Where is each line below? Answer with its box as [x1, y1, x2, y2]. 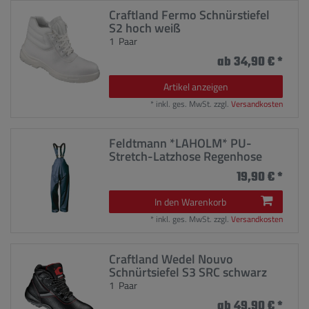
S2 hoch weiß [109, 18, 181, 37]
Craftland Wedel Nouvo [109, 249, 234, 268]
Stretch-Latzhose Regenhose [109, 147, 263, 166]
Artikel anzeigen [163, 79, 228, 94]
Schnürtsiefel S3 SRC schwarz [109, 262, 268, 281]
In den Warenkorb [154, 195, 226, 210]
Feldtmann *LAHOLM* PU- [109, 134, 252, 153]
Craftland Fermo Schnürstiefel [109, 5, 270, 24]
